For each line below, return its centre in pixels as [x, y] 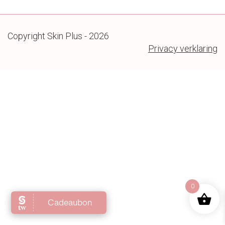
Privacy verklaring [183, 48]
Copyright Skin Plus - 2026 [58, 36]
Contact [113, 20]
